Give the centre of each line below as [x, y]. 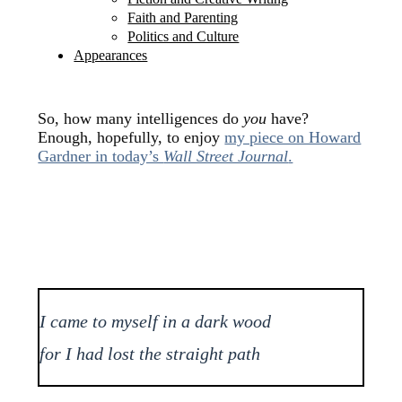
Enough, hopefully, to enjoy [131, 138]
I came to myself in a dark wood [156, 322]
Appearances [111, 56]
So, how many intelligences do [141, 119]
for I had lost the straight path [150, 354]
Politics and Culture [184, 37]
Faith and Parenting [183, 18]
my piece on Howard [293, 138]
